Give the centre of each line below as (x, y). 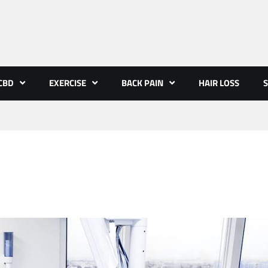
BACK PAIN (142, 83)
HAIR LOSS (219, 83)
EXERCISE (68, 83)
